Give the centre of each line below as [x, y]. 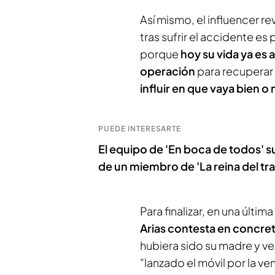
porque [160, 54]
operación [168, 71]
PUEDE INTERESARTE [140, 129]
